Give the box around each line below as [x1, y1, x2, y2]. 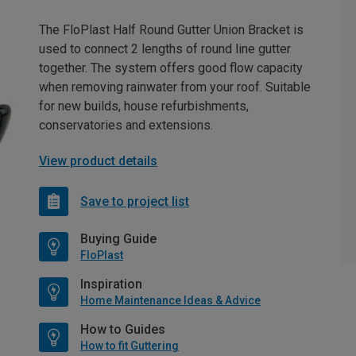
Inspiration [80, 277, 142, 292]
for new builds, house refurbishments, [39, 99, 249, 114]
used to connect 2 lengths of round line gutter [39, 41, 291, 56]
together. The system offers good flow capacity [39, 60, 303, 75]
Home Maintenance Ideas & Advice [80, 294, 261, 307]
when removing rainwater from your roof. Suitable [39, 79, 311, 95]
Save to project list [80, 193, 189, 209]
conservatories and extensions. [39, 118, 213, 133]
